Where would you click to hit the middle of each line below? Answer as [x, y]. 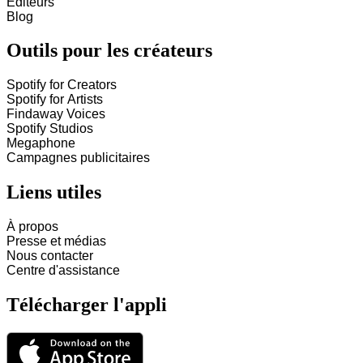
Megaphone [41, 143]
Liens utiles [54, 192]
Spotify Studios [50, 129]
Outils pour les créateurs [109, 51]
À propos [32, 227]
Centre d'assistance [63, 271]
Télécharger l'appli [87, 305]
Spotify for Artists [55, 100]
